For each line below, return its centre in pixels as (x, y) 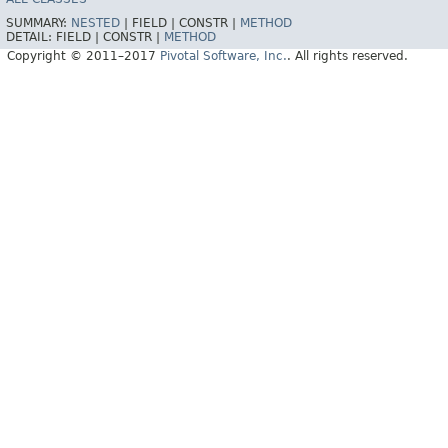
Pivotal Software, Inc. (223, 56)
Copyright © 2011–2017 (83, 56)
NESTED (95, 23)
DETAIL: (31, 37)
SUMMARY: (38, 23)
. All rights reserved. (347, 56)
